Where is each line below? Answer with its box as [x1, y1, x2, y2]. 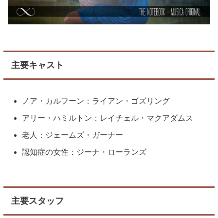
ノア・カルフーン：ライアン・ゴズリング [22, 96, 170, 105]
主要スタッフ [11, 196, 64, 206]
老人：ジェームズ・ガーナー [22, 131, 124, 139]
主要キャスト [11, 60, 64, 71]
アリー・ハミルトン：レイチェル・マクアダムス [22, 113, 194, 122]
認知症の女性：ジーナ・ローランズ [22, 148, 147, 157]
